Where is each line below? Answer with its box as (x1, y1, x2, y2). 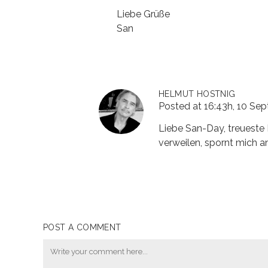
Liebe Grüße (117, 8, 170, 20)
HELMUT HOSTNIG (159, 89, 236, 99)
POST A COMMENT (43, 223, 121, 232)
